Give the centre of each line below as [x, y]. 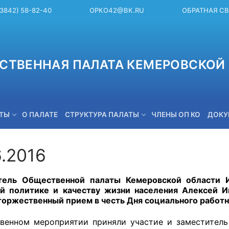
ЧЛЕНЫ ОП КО [176, 114]
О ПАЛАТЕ [40, 114]
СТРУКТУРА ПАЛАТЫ [102, 114]
